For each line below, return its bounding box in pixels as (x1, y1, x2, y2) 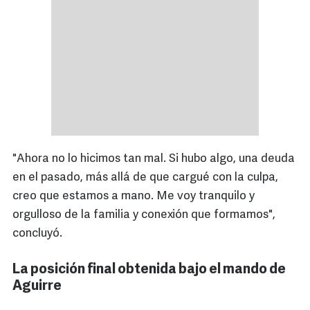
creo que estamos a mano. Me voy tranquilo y (12, 190, 255, 203)
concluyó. (12, 228, 62, 240)
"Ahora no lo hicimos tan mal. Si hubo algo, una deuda (12, 153, 295, 165)
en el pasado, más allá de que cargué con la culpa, (12, 172, 278, 184)
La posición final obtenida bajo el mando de (12, 263, 286, 277)
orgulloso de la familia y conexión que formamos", (12, 209, 275, 221)
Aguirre (12, 280, 62, 294)
